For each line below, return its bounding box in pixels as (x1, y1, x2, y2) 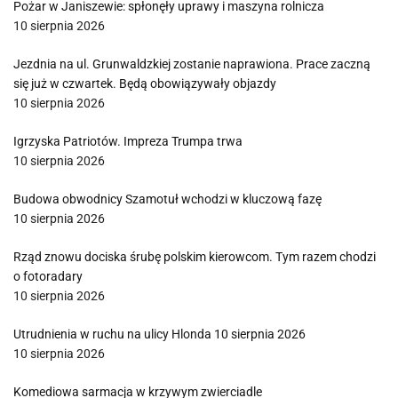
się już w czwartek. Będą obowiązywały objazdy (13, 76, 276, 91)
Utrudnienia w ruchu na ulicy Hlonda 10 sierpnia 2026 (13, 327, 306, 341)
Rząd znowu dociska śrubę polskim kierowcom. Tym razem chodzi (13, 250, 376, 264)
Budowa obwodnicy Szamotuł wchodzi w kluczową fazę (13, 192, 322, 206)
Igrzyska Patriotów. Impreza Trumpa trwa (13, 134, 243, 148)
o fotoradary (13, 269, 83, 283)
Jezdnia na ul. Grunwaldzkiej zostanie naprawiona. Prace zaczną (13, 57, 370, 71)
